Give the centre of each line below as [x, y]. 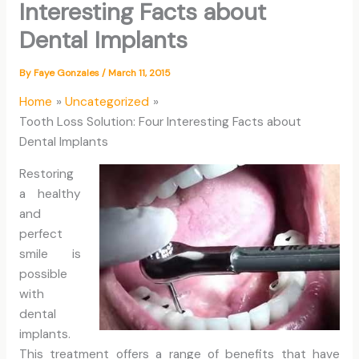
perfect [40, 234]
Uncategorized [107, 101]
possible [43, 274]
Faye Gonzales [67, 73]
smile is [50, 254]
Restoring [46, 174]
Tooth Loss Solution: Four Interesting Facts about [160, 121]
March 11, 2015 [139, 73]
